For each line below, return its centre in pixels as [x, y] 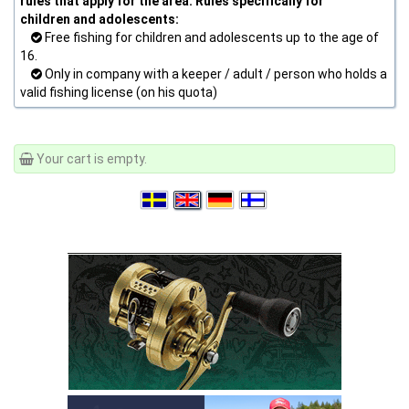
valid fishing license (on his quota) [119, 92]
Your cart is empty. [90, 159]
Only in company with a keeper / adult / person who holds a [215, 74]
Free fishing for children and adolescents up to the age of [210, 37]
